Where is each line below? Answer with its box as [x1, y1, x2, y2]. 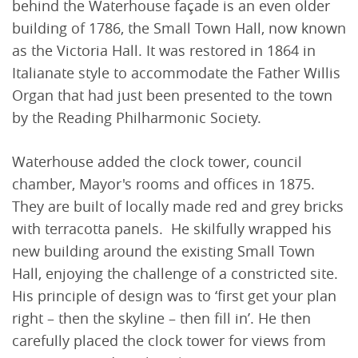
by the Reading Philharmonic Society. [12, 108, 261, 128]
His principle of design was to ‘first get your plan [12, 286, 336, 306]
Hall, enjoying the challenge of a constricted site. [12, 264, 338, 284]
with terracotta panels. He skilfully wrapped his [12, 219, 332, 239]
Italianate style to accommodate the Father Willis [12, 63, 340, 83]
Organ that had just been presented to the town [12, 86, 332, 105]
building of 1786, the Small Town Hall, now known [12, 18, 346, 38]
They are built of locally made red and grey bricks [12, 197, 344, 217]
